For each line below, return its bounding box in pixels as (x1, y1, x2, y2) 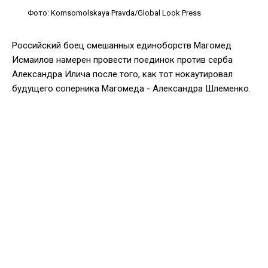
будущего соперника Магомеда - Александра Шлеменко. (12, 83, 251, 94)
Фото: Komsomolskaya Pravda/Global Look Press (28, 8, 201, 17)
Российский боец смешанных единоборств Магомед (12, 39, 232, 51)
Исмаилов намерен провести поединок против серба (12, 54, 233, 65)
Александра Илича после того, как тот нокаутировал (12, 68, 233, 80)
